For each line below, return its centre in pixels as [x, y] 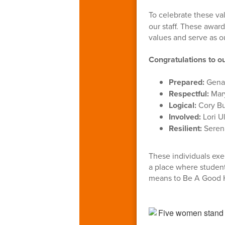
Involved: [185, 117]
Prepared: [186, 82]
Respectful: [189, 93]
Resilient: [185, 128]
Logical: [182, 105]
